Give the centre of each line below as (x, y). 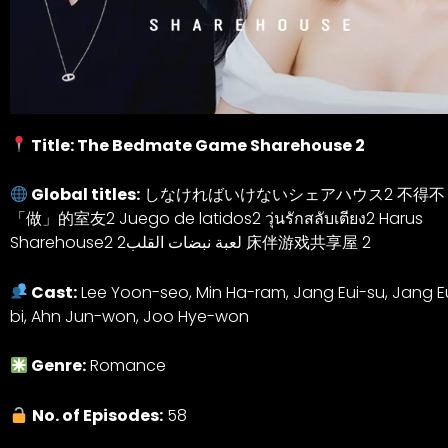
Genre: (57, 366)
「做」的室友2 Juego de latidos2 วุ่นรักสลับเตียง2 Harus (216, 219)
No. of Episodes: (98, 416)
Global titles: (84, 195)
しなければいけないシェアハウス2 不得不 (293, 195)
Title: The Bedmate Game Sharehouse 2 (197, 145)
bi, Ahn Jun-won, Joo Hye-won (129, 316)
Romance (126, 366)
